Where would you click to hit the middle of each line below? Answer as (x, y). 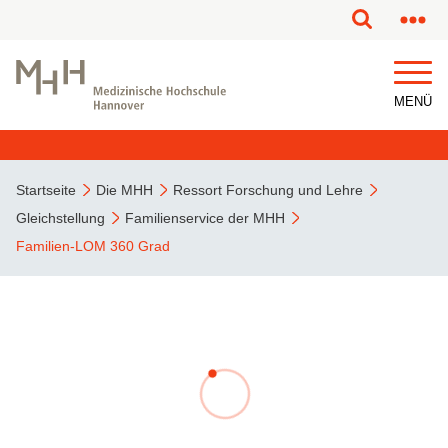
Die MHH (124, 190)
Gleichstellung (60, 218)
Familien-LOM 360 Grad (93, 246)
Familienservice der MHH (205, 218)
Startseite (46, 190)
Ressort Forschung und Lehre (268, 190)
